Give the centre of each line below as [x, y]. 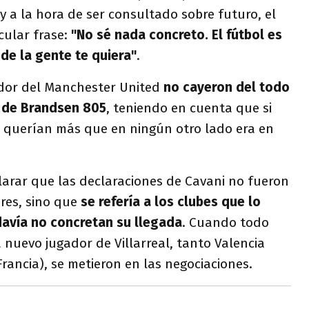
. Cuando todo [226, 222]
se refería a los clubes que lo [171, 202]
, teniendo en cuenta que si [189, 108]
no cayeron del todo [227, 87]
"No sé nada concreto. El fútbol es [175, 35]
